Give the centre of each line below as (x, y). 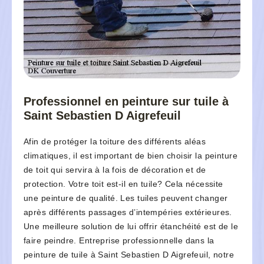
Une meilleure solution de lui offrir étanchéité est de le (131, 227)
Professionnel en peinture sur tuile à (126, 102)
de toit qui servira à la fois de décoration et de (115, 170)
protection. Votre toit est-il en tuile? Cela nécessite (123, 184)
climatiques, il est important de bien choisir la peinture (131, 156)
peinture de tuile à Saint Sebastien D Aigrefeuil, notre (129, 255)
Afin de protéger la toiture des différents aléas (115, 142)
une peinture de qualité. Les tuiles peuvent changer (126, 198)
